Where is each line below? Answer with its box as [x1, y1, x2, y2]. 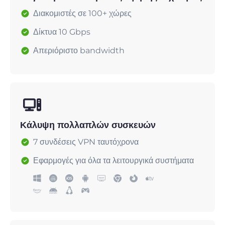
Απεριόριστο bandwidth [33, 46, 125, 56]
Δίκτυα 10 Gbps [33, 27, 90, 37]
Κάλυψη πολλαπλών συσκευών [20, 120, 156, 131]
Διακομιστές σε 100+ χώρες [33, 9, 132, 19]
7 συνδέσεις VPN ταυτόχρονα [33, 137, 139, 147]
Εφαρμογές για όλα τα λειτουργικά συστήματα [33, 156, 194, 166]
